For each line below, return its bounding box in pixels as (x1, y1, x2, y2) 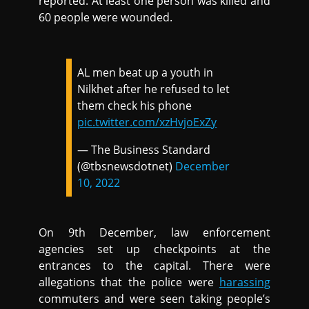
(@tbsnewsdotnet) (77, 158, 176, 174)
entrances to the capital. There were (39, 257, 270, 273)
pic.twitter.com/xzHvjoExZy (77, 114, 217, 130)
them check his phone (77, 97, 192, 113)
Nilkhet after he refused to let (77, 81, 230, 97)
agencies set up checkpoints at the (39, 241, 270, 257)
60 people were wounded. (39, 9, 173, 25)
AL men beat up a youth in (77, 64, 214, 80)
